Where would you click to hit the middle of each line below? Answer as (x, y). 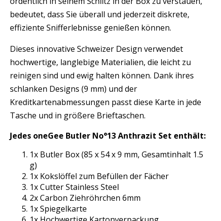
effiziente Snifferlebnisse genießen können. (91, 27)
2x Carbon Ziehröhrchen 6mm (85, 198)
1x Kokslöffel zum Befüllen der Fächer (99, 176)
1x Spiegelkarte (58, 208)
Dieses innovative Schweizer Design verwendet (96, 49)
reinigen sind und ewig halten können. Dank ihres (102, 75)
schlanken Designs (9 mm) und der (74, 89)
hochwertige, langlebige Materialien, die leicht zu (100, 62)
